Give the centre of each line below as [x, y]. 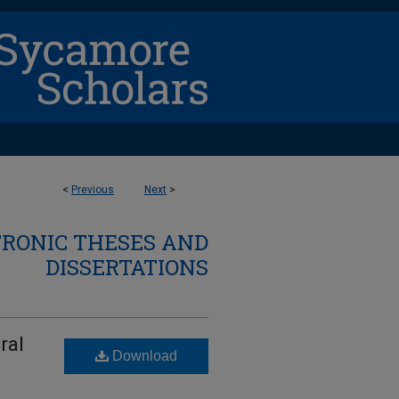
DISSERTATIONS [127, 267]
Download [143, 356]
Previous [93, 190]
